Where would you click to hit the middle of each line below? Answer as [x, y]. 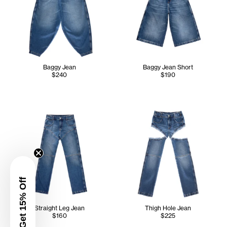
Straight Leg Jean [59, 208]
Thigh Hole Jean [168, 208]
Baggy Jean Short [168, 67]
